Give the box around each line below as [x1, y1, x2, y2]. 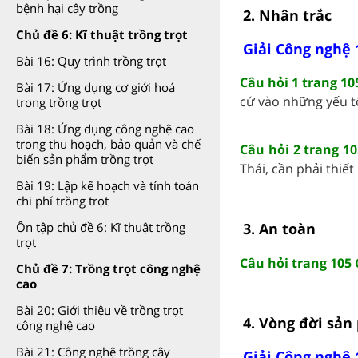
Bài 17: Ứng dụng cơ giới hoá [16, 79, 175, 95]
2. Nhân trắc [242, 5, 332, 25]
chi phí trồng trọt [16, 193, 109, 209]
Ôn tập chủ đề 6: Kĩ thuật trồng [16, 219, 185, 235]
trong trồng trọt [16, 94, 101, 110]
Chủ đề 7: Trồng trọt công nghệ [16, 261, 201, 276]
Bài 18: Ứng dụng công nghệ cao [16, 121, 194, 137]
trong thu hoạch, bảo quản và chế [16, 136, 201, 152]
